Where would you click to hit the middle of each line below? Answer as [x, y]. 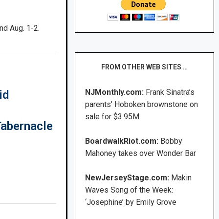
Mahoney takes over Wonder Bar [141, 153]
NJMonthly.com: [115, 92]
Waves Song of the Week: [129, 190]
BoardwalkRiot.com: [123, 141]
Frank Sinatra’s [170, 92]
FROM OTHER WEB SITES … [145, 67]
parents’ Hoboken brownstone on [142, 105]
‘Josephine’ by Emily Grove [131, 202]
